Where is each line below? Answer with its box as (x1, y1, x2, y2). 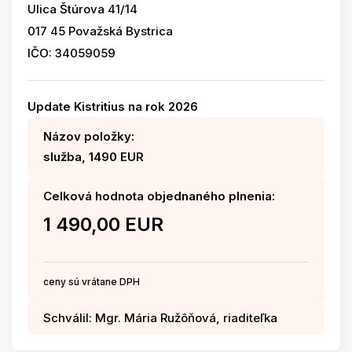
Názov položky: (43, 129, 134, 144)
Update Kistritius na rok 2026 (27, 99, 198, 114)
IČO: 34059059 (27, 46, 115, 60)
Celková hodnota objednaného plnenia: (43, 189, 275, 203)
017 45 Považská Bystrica (27, 24, 173, 38)
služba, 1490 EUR (43, 149, 144, 164)
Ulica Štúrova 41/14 (27, 2, 137, 16)
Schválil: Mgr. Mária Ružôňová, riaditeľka (43, 310, 277, 325)
